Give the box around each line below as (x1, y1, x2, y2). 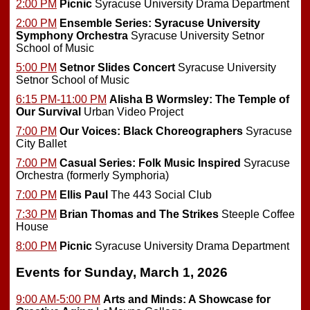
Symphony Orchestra (16, 29, 128, 42)
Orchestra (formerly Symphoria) (16, 169, 169, 181)
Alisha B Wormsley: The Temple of (109, 93, 289, 105)
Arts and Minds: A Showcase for (103, 293, 271, 306)
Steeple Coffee (219, 208, 295, 220)
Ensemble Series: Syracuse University (60, 17, 260, 29)
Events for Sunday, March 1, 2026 (16, 265, 228, 280)
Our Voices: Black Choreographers (60, 125, 243, 137)
